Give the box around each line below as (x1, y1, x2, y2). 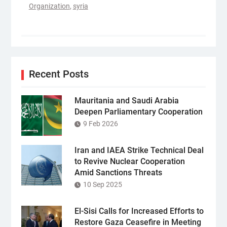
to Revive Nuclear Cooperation (74, 157, 185, 166)
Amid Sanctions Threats (74, 168, 162, 177)
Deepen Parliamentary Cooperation (74, 107, 203, 117)
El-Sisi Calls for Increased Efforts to (74, 206, 204, 216)
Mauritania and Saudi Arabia (74, 96, 179, 105)
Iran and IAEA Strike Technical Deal (74, 145, 204, 155)
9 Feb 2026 (83, 120, 118, 128)
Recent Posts (28, 68, 89, 80)
